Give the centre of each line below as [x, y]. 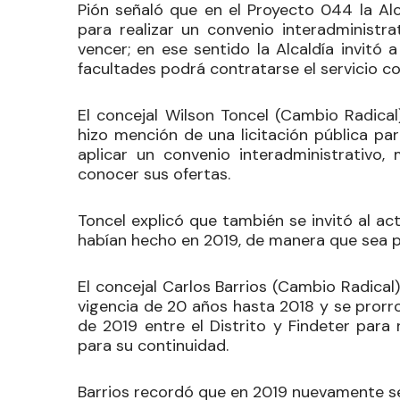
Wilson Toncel [217, 115]
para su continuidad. [155, 345]
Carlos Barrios [215, 286]
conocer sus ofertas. [154, 174]
